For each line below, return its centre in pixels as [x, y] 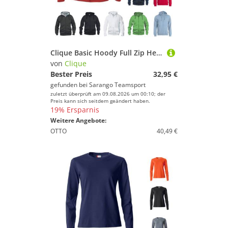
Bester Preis [71, 74]
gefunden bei [70, 85]
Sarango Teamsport [117, 85]
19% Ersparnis [75, 110]
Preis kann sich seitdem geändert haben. [100, 101]
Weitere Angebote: [78, 120]
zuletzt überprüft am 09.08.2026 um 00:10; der [108, 94]
